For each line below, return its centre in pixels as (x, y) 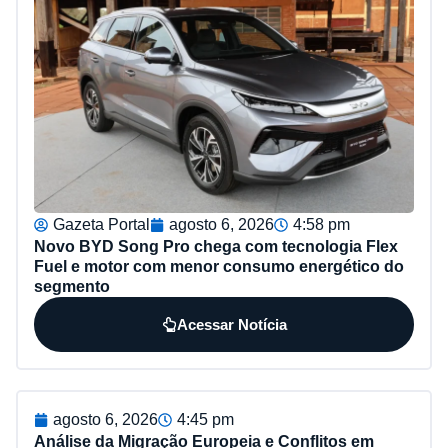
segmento (72, 287)
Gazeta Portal (101, 225)
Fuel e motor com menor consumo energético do (219, 267)
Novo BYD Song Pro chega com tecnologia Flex (216, 247)
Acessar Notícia (231, 325)
